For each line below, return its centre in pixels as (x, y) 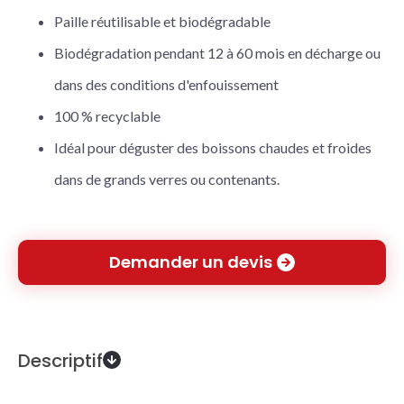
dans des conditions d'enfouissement (166, 84)
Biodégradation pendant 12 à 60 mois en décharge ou (217, 53)
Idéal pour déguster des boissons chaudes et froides (213, 147)
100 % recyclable (107, 116)
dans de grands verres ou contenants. (167, 179)
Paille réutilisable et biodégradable (162, 21)
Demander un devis (191, 262)
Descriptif (60, 361)
